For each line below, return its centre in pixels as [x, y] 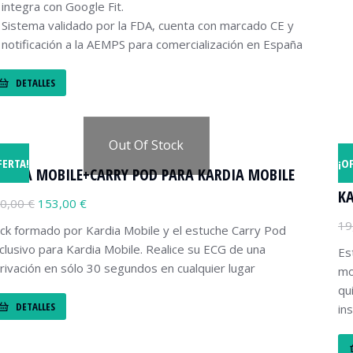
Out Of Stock [146, 145]
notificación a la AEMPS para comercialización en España [152, 44]
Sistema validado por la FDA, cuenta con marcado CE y [148, 25]
